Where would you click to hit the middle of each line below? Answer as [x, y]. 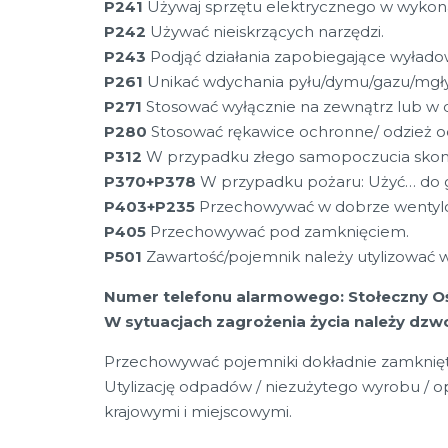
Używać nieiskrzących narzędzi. [264, 31]
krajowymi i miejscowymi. [197, 411]
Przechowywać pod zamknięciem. [277, 231]
